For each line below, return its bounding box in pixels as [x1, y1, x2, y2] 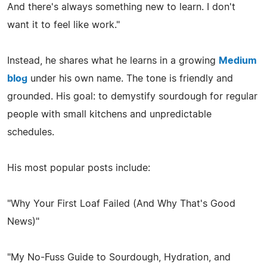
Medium [219, 55, 257, 66]
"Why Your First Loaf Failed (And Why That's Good [7, 198, 235, 209]
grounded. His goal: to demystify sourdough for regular [7, 91, 257, 101]
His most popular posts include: [7, 163, 150, 173]
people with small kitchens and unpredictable [7, 109, 212, 119]
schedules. [7, 127, 54, 137]
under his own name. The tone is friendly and [27, 73, 233, 83]
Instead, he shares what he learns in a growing [7, 55, 219, 66]
